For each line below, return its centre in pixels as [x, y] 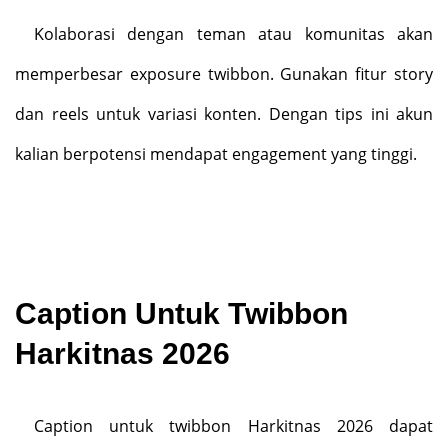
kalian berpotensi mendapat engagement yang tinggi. [216, 154]
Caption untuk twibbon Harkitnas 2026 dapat [233, 426]
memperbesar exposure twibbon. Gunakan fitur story [224, 74]
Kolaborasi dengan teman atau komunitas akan [233, 34]
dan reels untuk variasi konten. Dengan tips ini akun [224, 114]
